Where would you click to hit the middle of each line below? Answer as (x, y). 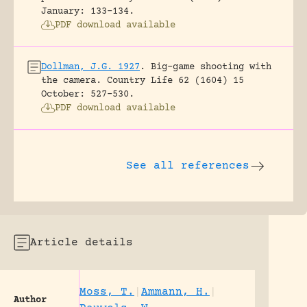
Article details (82, 242)
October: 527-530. (88, 94)
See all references (188, 165)
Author (30, 300)
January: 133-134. (88, 11)
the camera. (71, 81)
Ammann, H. (175, 292)
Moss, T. (107, 292)
